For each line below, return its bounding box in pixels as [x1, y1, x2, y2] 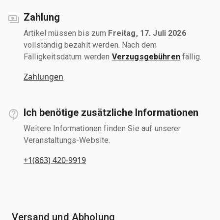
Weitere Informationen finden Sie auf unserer [24, 123, 181, 133]
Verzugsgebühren [111, 52, 180, 61]
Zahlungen [24, 71, 63, 82]
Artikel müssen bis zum [24, 28, 109, 38]
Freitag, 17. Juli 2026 [108, 28, 186, 38]
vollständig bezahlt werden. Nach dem [24, 40, 157, 50]
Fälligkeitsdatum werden [24, 52, 112, 61]
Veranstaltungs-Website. [24, 135, 110, 145]
